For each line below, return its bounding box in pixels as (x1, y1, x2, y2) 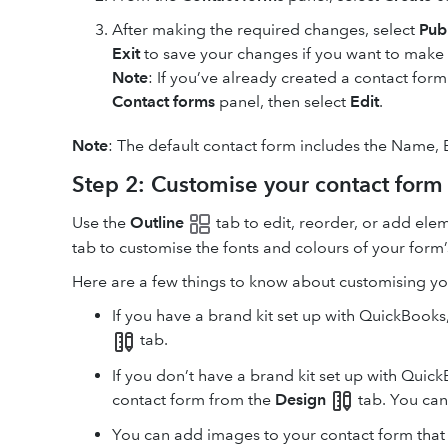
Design (275, 389, 326, 409)
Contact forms (112, 92, 219, 111)
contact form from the (112, 389, 275, 409)
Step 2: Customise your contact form (72, 171, 443, 198)
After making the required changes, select (112, 20, 419, 39)
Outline (130, 213, 184, 232)
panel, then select (219, 92, 350, 111)
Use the (72, 213, 130, 232)
